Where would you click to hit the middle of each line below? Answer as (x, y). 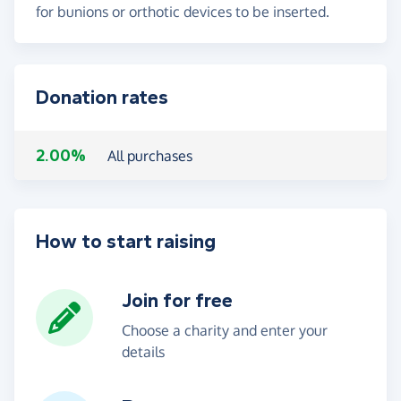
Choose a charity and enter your (225, 330)
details (143, 351)
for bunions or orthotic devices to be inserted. (183, 11)
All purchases (150, 155)
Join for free (177, 300)
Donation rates (102, 97)
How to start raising (126, 241)
